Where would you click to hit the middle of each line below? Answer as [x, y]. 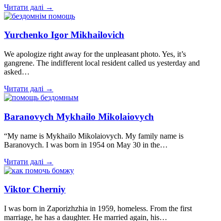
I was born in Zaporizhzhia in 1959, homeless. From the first [98, 209]
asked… [17, 72]
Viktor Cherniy [35, 189]
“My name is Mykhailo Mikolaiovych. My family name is [94, 136]
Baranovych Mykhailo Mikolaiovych [79, 116]
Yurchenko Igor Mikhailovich [64, 35]
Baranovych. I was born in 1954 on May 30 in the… [86, 145]
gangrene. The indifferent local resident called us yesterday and [102, 63]
